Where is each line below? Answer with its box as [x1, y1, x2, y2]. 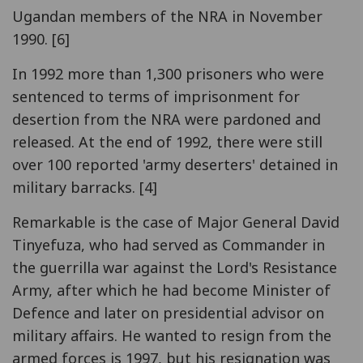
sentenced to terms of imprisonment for [12, 86, 300, 106]
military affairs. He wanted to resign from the [12, 325, 331, 345]
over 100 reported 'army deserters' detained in [12, 154, 338, 174]
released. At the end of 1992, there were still [12, 131, 322, 152]
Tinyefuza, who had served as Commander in [12, 234, 325, 254]
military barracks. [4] [12, 177, 157, 197]
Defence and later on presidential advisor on [12, 302, 324, 322]
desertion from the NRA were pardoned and [12, 109, 321, 129]
